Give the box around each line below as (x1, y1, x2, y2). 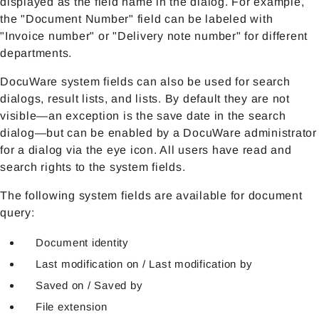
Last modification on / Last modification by (36, 257, 253, 270)
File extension (36, 300, 108, 313)
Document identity (36, 236, 129, 249)
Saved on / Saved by (36, 278, 143, 291)
